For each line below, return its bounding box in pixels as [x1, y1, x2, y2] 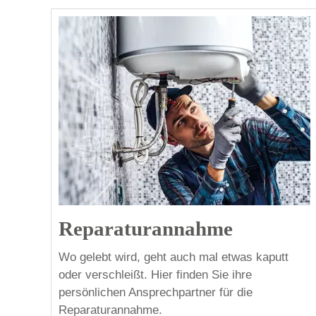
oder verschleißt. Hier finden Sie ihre [59, 267, 252, 281]
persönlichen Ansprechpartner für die [59, 285, 253, 299]
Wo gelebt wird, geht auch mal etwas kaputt [59, 250, 288, 264]
